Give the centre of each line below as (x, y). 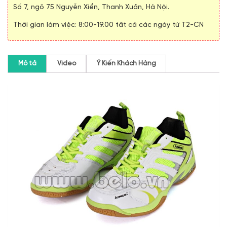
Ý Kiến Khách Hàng (126, 64)
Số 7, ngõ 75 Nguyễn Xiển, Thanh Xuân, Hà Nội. (91, 7)
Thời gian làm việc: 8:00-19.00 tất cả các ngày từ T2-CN (108, 25)
